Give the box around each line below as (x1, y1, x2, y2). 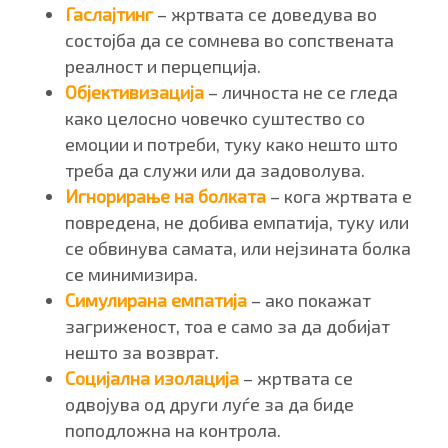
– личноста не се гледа (204, 80, 398, 103)
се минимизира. (65, 262, 198, 285)
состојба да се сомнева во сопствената (65, 28, 394, 51)
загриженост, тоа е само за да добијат (65, 314, 390, 337)
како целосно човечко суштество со (65, 106, 365, 129)
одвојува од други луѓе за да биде (65, 392, 354, 415)
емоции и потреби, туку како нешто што (65, 132, 398, 155)
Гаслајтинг (65, 2, 153, 25)
